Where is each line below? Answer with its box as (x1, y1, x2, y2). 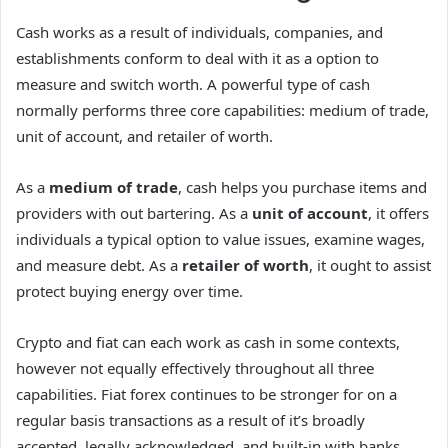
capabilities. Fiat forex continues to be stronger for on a (16, 384, 397, 405)
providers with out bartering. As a (16, 203, 252, 224)
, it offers (368, 203, 429, 224)
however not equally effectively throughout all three (16, 358, 374, 379)
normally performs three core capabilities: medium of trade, (16, 100, 429, 121)
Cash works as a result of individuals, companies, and (16, 22, 383, 43)
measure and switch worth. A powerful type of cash (16, 74, 370, 95)
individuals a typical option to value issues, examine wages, (16, 229, 425, 250)
